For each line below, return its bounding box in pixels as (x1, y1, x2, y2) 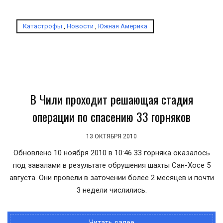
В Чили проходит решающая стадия (30, 90, 193, 108)
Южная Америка (98, 22, 147, 30)
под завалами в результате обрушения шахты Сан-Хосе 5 (12, 161, 211, 170)
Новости (67, 22, 94, 30)
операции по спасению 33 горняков (32, 108, 191, 125)
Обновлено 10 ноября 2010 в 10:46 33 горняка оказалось (13, 148, 210, 157)
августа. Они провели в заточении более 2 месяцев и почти (9, 173, 214, 182)
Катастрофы (23, 22, 62, 30)
